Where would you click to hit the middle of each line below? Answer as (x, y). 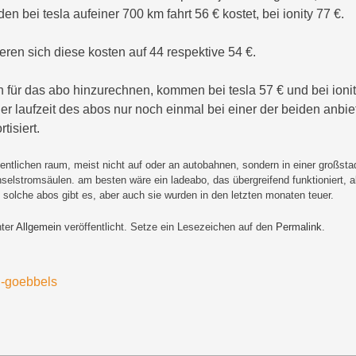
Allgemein (39, 226)
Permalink (299, 226)
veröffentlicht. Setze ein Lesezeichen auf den (168, 226)
